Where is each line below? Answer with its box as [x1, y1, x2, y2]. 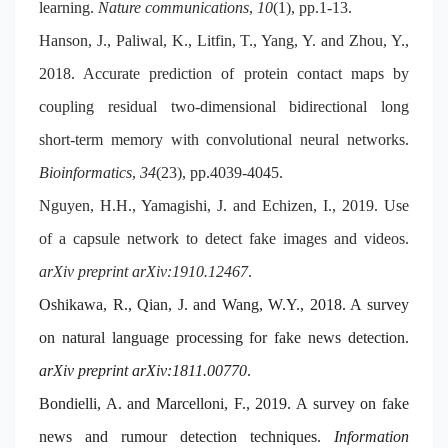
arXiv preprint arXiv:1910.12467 [39, 263, 248, 280]
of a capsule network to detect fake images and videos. [39, 230, 409, 247]
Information [334, 428, 409, 445]
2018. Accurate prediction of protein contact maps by [39, 65, 409, 82]
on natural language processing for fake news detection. [39, 329, 409, 346]
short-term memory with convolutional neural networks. [39, 131, 409, 148]
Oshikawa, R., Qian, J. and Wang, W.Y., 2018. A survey [39, 296, 409, 313]
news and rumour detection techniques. [39, 428, 334, 445]
